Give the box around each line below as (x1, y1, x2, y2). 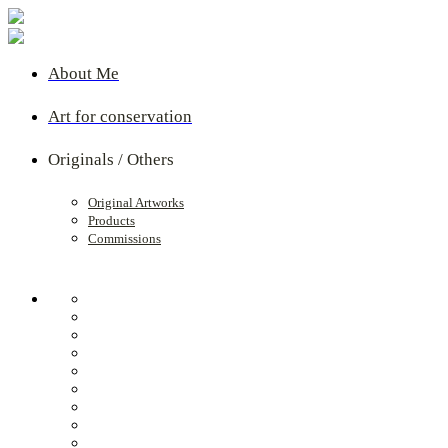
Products (88, 213, 135, 228)
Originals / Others (48, 150, 174, 169)
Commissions (88, 231, 161, 246)
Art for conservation (48, 107, 192, 126)
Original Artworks (88, 195, 184, 210)
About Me (48, 64, 119, 83)
